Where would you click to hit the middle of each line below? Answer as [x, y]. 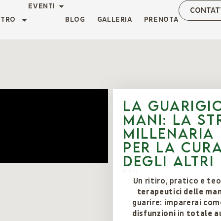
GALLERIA [114, 19]
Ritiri [130, 171]
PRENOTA [161, 19]
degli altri [169, 161]
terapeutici [159, 192]
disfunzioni [154, 214]
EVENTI [42, 6]
